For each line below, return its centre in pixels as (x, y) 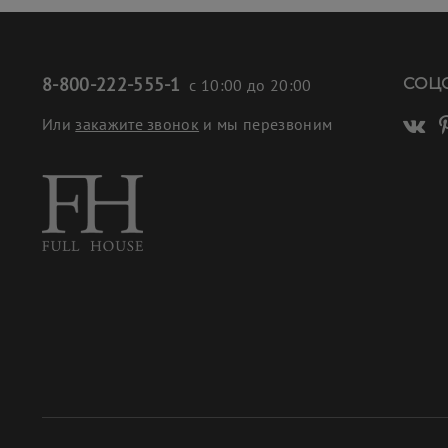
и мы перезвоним (266, 123)
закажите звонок (137, 123)
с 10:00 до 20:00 (246, 84)
